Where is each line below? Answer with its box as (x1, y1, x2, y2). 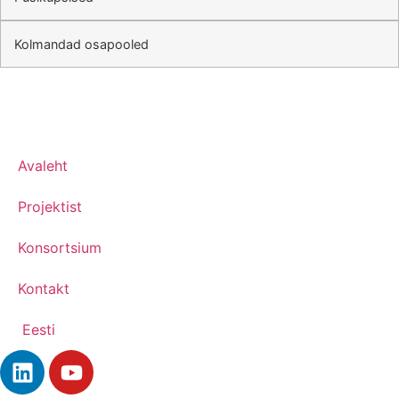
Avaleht (18, 157, 68, 175)
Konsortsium (18, 239, 102, 257)
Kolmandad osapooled (14, 37, 149, 53)
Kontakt (18, 280, 69, 298)
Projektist (18, 198, 82, 216)
